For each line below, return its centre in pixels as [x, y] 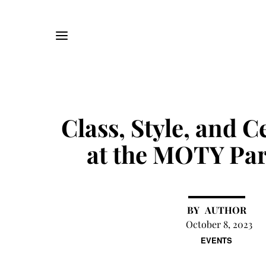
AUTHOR [225, 210]
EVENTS [216, 240]
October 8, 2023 [219, 224]
